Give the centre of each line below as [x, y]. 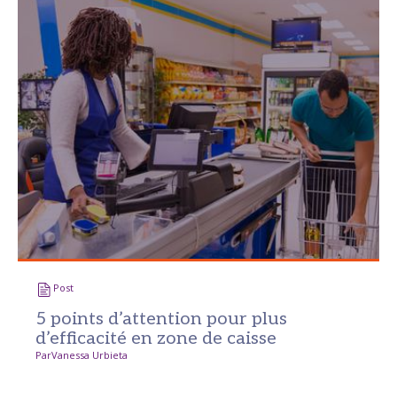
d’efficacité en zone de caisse [156, 339]
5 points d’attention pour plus [161, 319]
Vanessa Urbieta [90, 355]
